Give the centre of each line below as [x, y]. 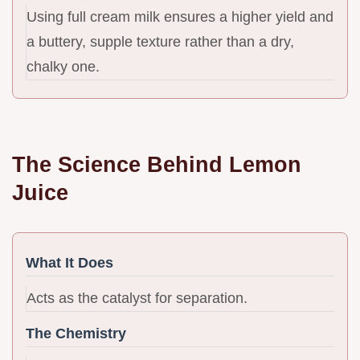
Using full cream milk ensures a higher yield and [180, 16]
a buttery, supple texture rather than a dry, [160, 41]
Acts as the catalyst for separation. [137, 298]
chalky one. [63, 66]
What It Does [70, 262]
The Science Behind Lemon [157, 164]
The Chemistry [76, 333]
